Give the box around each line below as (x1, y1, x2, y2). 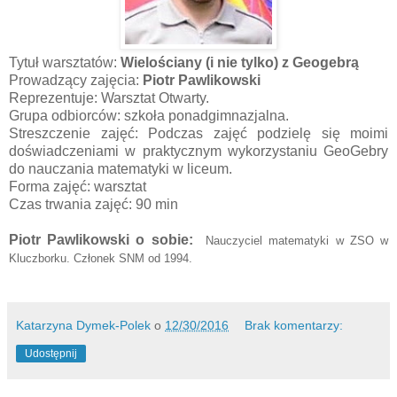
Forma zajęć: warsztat (9, 178, 146, 194)
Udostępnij (25, 346, 77, 360)
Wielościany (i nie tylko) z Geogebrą (121, 54, 359, 70)
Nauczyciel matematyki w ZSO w (198, 233, 389, 247)
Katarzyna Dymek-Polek (16, 317, 151, 332)
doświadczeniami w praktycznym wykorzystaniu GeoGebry (9, 143, 388, 159)
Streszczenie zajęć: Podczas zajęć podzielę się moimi (9, 125, 388, 141)
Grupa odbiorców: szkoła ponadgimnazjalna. (9, 107, 289, 123)
